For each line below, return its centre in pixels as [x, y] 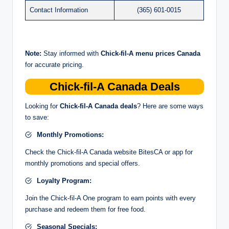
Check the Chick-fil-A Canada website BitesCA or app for [109, 152]
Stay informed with [71, 53]
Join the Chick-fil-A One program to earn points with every [110, 198]
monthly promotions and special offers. [83, 163]
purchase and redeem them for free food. [85, 209]
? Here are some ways [170, 106]
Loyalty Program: [64, 180]
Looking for [42, 106]
